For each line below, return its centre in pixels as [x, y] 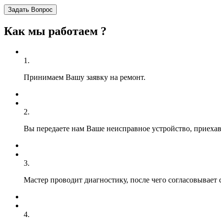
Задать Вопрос [30, 9]
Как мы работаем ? [55, 31]
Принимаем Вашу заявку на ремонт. [85, 77]
